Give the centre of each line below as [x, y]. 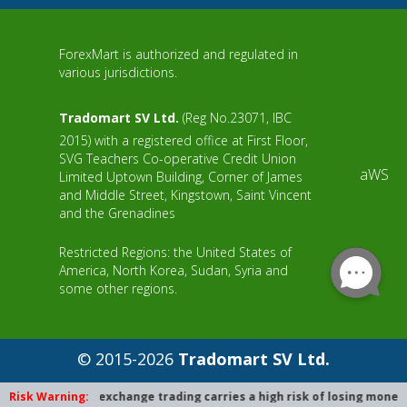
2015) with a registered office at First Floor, [184, 140]
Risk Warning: [49, 397]
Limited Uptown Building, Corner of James [181, 177]
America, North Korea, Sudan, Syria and [174, 270]
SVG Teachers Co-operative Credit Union [178, 159]
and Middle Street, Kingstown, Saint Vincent [185, 195]
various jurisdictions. [118, 72]
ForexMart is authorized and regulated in [179, 54]
